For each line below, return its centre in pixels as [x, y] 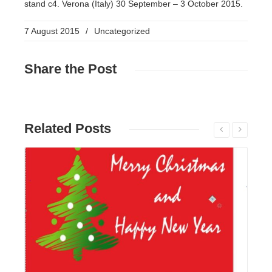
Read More [134, 141]
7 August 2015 [52, 31]
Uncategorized [122, 31]
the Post [89, 69]
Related [48, 128]
